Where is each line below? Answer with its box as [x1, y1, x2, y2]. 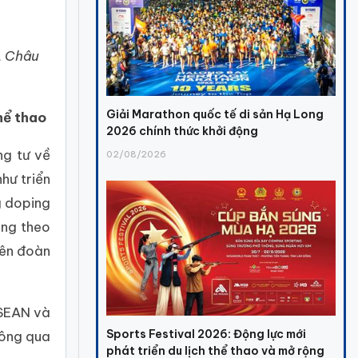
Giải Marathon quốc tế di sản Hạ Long [106, 107, 324, 122]
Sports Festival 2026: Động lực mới [106, 326, 307, 341]
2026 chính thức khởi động [106, 124, 259, 139]
